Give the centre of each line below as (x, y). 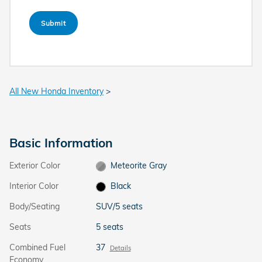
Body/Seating (35, 206)
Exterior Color (35, 166)
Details (120, 248)
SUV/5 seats (119, 206)
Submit (54, 23)
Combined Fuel (37, 247)
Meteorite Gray (139, 166)
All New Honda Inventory (56, 91)
